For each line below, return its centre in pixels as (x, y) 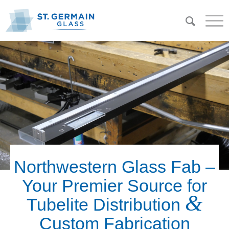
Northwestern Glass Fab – (114, 167)
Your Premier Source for (114, 186)
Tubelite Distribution (106, 204)
